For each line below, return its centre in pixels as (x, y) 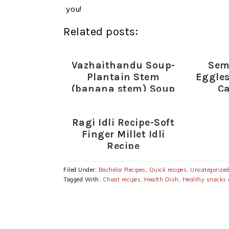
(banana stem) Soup (123, 89)
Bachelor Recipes (122, 170)
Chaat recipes (121, 180)
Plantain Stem (123, 77)
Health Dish (162, 180)
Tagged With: (83, 180)
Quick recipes (168, 170)
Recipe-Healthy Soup (123, 101)
